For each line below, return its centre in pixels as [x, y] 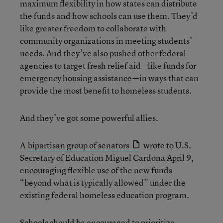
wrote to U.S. [167, 145]
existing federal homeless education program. [105, 195]
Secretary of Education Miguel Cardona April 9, [107, 157]
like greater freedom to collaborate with [93, 28]
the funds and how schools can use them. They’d [109, 15]
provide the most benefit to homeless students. [106, 90]
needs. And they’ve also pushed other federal [103, 53]
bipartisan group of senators [79, 145]
